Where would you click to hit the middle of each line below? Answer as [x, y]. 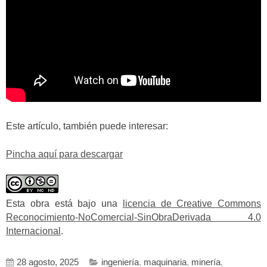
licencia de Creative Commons [192, 204]
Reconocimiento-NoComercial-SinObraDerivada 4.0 [133, 218]
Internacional [33, 231]
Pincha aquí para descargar [64, 154]
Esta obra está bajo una [64, 204]
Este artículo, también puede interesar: [87, 126]
